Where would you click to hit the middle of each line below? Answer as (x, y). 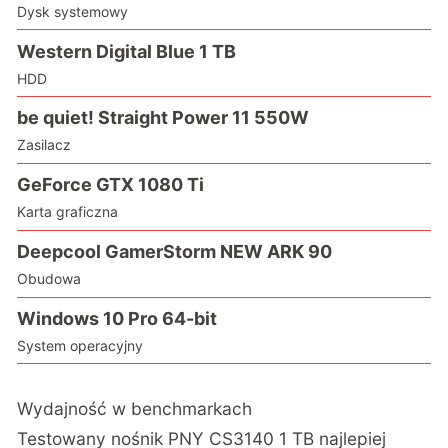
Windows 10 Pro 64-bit (117, 318)
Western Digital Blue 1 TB (127, 51)
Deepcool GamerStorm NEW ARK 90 (175, 252)
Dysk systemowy (73, 11)
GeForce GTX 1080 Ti (111, 185)
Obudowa (49, 279)
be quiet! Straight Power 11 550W (163, 118)
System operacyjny (80, 345)
